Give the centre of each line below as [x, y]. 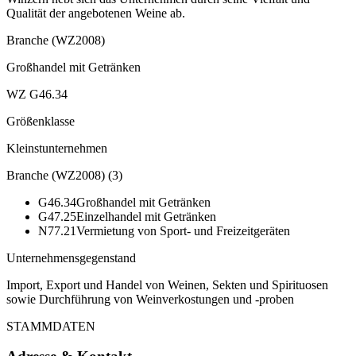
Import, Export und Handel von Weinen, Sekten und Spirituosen [167, 284]
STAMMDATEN [51, 326]
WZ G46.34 [37, 94]
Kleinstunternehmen [57, 148]
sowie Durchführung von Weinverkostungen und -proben [150, 299]
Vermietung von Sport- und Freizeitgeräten [183, 230]
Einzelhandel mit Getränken [146, 216]
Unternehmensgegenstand [71, 257]
